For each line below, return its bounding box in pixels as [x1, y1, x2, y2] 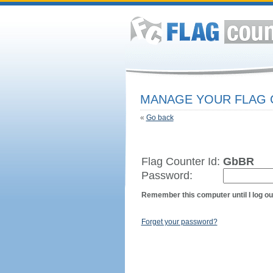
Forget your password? [141, 218, 218, 226]
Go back [146, 113, 174, 122]
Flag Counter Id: [141, 155, 223, 168]
